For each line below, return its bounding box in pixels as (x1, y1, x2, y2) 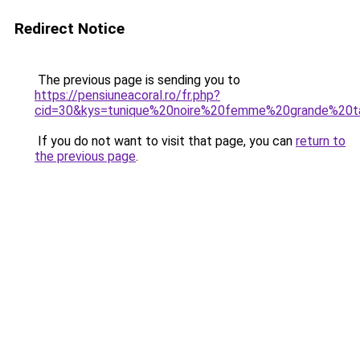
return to (296, 133, 346, 149)
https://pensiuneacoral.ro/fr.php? (35, 88, 220, 103)
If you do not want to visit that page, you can (35, 133, 296, 149)
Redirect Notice (14, 19, 125, 38)
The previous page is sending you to (35, 72, 240, 88)
